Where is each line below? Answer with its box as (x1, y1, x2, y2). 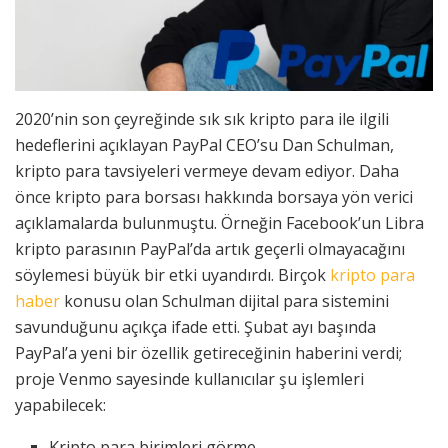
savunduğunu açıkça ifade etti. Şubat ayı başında (15, 315, 376, 338)
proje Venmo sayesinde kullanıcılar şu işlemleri (15, 367, 364, 390)
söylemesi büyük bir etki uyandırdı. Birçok (15, 263, 330, 286)
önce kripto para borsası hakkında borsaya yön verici (15, 185, 413, 208)
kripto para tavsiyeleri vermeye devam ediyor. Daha (15, 159, 399, 182)
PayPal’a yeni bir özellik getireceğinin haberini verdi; (15, 341, 402, 364)
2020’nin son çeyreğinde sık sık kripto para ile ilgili (15, 107, 389, 130)
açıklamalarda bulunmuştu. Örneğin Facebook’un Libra (15, 211, 424, 234)
